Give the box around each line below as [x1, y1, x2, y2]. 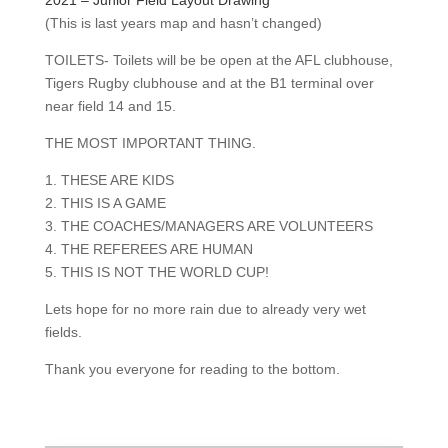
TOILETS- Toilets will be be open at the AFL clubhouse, [44, 51, 393, 68]
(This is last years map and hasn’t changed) [44, 14, 322, 31]
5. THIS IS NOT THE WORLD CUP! [44, 263, 269, 280]
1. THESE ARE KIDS [44, 171, 174, 188]
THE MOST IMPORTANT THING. [44, 134, 256, 151]
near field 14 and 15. [44, 97, 176, 114]
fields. [44, 323, 82, 340]
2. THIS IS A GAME [44, 194, 166, 211]
